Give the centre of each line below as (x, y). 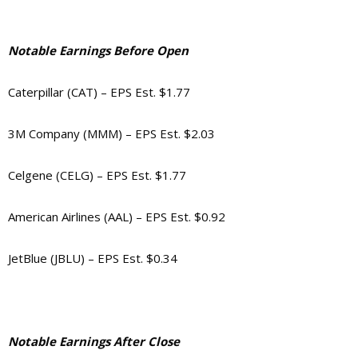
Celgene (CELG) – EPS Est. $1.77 (97, 175)
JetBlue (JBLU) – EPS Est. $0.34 (93, 259)
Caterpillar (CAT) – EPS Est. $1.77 (99, 92)
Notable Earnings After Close (94, 342)
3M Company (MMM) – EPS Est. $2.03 (111, 134)
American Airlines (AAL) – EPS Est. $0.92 (117, 217)
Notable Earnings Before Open (98, 51)
